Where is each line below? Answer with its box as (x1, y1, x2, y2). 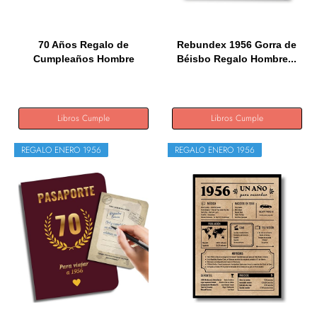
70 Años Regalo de (38, 39, 129, 50)
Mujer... (66, 67, 101, 79)
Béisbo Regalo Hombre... (177, 53, 297, 64)
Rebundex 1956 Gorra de (177, 39, 297, 50)
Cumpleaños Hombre (33, 53, 134, 64)
